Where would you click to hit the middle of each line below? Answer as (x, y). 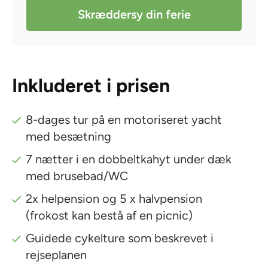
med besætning (69, 136)
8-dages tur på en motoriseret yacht (124, 119)
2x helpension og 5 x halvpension (114, 198)
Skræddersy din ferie (134, 14)
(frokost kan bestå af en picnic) (109, 215)
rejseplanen (57, 255)
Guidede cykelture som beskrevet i (120, 238)
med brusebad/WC (77, 176)
